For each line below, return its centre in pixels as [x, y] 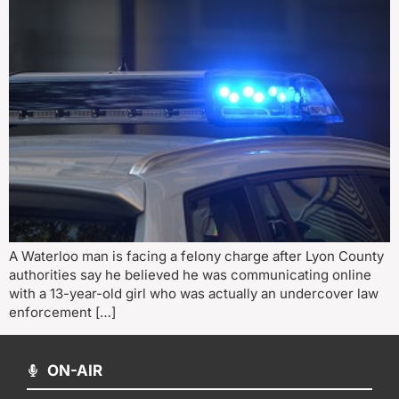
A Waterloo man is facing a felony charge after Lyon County [196, 256]
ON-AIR [74, 370]
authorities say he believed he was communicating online [190, 275]
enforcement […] [62, 313]
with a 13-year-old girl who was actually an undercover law [194, 294]
